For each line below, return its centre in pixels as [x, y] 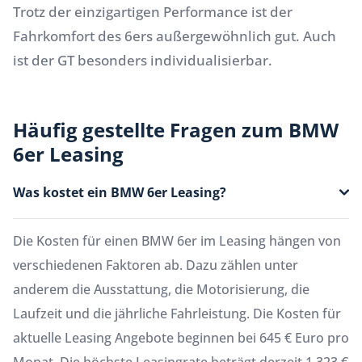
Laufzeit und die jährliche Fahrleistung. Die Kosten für [177, 314]
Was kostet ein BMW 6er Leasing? [120, 193]
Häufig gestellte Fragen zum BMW [176, 130]
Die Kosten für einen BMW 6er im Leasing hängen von [177, 241]
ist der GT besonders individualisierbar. [143, 61]
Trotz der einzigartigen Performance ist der [153, 12]
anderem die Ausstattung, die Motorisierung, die [161, 290]
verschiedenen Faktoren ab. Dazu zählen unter [156, 265]
